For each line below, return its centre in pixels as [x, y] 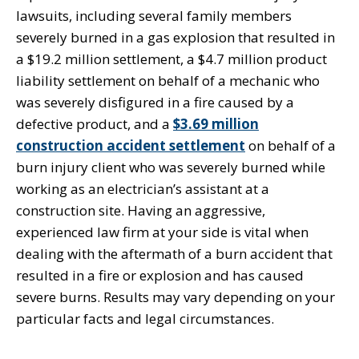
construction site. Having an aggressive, [141, 210]
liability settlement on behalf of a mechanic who [168, 80]
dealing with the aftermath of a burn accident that [174, 253]
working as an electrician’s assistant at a [143, 188]
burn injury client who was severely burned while [171, 167]
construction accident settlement [131, 145]
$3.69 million [216, 123]
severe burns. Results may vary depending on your [175, 296]
